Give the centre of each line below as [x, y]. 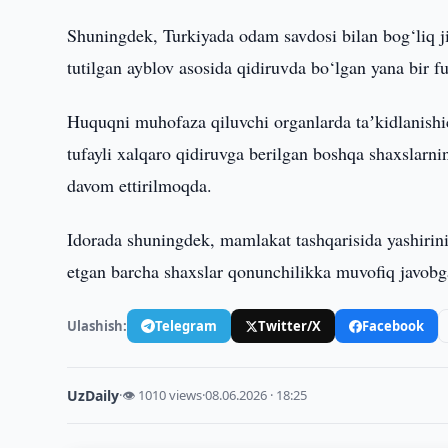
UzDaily [93, 395]
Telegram [186, 325]
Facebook [393, 325]
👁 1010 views [162, 395]
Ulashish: [97, 325]
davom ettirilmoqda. [140, 185]
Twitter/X [290, 325]
